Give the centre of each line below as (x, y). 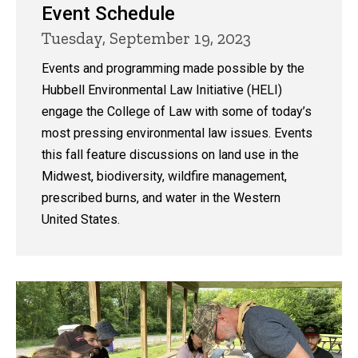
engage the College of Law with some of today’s (177, 111)
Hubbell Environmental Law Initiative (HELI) (162, 89)
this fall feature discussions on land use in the (170, 154)
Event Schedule (108, 13)
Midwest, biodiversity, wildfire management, (164, 176)
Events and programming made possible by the (173, 68)
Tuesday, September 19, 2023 (146, 38)
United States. (81, 219)
